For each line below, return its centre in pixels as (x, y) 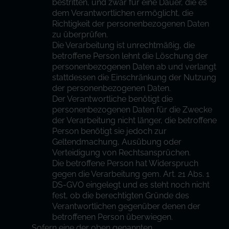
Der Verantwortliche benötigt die (113, 99)
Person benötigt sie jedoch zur (110, 131)
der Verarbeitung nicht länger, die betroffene (135, 120)
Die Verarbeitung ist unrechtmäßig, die (124, 45)
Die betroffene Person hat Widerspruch (125, 163)
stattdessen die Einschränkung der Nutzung (134, 77)
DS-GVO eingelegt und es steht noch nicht (131, 185)
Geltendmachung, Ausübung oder (117, 142)
